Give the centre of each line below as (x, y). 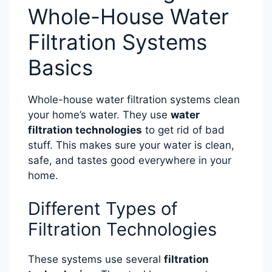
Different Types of (103, 209)
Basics (60, 67)
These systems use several (96, 260)
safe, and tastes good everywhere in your (130, 160)
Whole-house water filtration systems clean (134, 99)
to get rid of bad (183, 130)
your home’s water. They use (99, 114)
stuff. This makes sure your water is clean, (131, 145)
